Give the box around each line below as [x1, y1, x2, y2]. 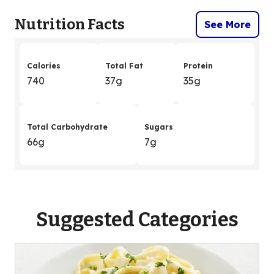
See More [204, 18, 251, 31]
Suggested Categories [35, 208, 239, 232]
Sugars [144, 122, 173, 132]
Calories [27, 61, 61, 71]
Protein [183, 61, 213, 71]
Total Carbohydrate [27, 122, 108, 132]
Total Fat [105, 61, 143, 71]
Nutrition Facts [15, 16, 125, 34]
